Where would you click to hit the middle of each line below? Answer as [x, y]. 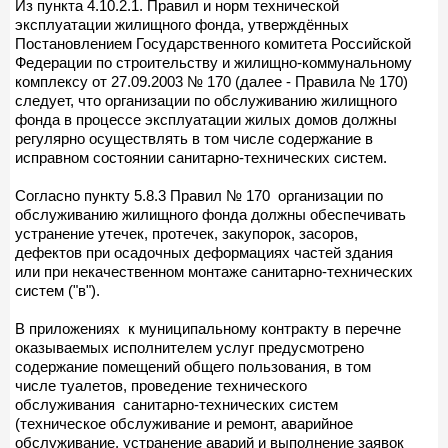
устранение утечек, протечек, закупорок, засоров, [186, 233]
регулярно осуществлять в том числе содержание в [194, 138]
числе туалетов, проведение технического [161, 385]
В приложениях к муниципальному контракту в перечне [208, 328]
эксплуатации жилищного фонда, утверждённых [182, 24]
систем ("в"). [57, 290]
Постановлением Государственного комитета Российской [213, 43]
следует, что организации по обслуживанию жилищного [206, 100]
